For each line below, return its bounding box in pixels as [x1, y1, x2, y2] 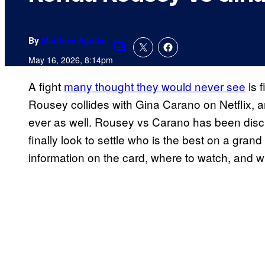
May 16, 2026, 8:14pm [28, 54, 113, 66]
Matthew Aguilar [41, 34, 107, 47]
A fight [28, 78, 64, 95]
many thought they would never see [64, 78, 245, 95]
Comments [112, 47, 168, 63]
